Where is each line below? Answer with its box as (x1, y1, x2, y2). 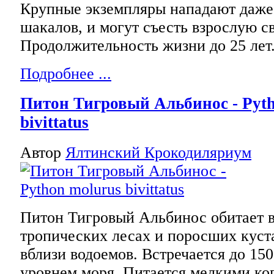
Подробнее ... (20, 64, 111, 83)
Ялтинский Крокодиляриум (65, 143, 251, 161)
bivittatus (20, 113, 89, 132)
